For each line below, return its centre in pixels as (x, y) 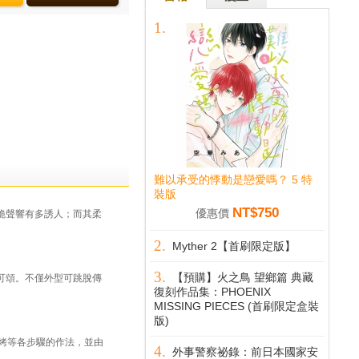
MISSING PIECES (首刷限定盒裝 (236, 306)
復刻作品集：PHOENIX (212, 292)
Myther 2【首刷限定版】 (234, 246)
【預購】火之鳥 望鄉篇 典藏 (243, 277)
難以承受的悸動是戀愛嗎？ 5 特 (233, 179)
